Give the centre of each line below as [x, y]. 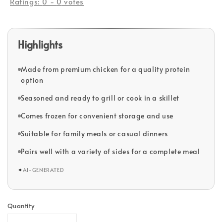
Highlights [40, 45]
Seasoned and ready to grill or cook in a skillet [100, 98]
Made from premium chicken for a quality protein [106, 69]
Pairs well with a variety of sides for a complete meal [111, 151]
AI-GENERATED [43, 170]
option [32, 80]
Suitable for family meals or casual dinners [94, 133]
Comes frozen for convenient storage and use [97, 115]
